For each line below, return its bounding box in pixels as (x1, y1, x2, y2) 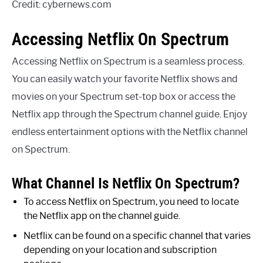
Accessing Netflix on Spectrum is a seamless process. (12, 56, 244, 68)
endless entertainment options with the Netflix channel (12, 126, 248, 138)
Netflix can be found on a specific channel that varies (23, 230, 251, 242)
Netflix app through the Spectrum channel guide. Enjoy (12, 109, 247, 120)
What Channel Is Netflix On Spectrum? (12, 174, 240, 193)
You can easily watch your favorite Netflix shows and (12, 73, 238, 85)
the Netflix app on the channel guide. (23, 210, 180, 222)
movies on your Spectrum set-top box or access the (12, 91, 235, 103)
